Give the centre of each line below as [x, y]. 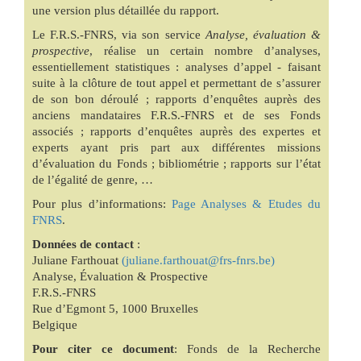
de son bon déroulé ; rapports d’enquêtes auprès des [176, 100]
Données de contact [83, 245]
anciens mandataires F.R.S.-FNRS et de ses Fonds [176, 116]
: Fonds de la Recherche [247, 349]
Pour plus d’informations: [102, 204]
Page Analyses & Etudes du [246, 204]
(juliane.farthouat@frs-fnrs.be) [199, 261]
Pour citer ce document [104, 349]
